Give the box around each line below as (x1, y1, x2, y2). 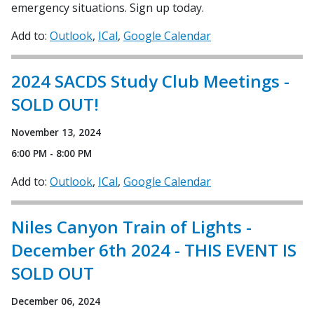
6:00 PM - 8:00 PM (11, 146, 92, 160)
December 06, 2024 (11, 294, 100, 308)
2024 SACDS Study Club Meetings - (11, 69, 289, 93)
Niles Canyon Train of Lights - (11, 214, 252, 238)
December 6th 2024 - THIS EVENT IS (11, 238, 296, 261)
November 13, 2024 (11, 125, 101, 139)
